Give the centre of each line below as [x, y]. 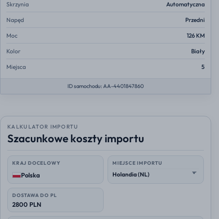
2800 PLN [27, 205]
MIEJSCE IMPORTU [137, 163]
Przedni [195, 20]
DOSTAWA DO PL [35, 196]
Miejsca [16, 67]
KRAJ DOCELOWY [36, 163]
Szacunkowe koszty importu [76, 139]
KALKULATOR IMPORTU [43, 127]
